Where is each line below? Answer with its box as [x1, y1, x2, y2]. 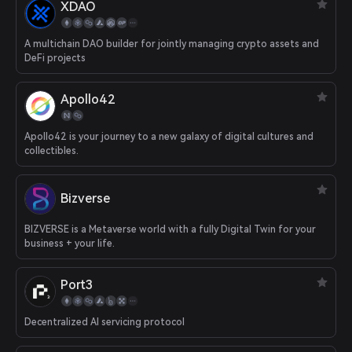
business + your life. [24, 238, 115, 249]
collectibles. [24, 145, 79, 156]
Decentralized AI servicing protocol [24, 317, 185, 328]
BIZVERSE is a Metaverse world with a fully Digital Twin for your [24, 224, 316, 235]
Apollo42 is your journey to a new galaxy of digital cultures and [24, 131, 313, 142]
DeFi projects [24, 53, 86, 64]
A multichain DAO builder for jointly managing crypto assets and [24, 38, 319, 49]
